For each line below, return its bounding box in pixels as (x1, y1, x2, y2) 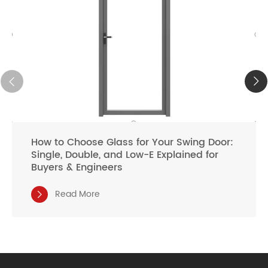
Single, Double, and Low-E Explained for (31, 147, 218, 163)
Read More (55, 187, 100, 201)
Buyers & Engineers (31, 159, 123, 175)
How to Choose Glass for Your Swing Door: (31, 134, 233, 150)
